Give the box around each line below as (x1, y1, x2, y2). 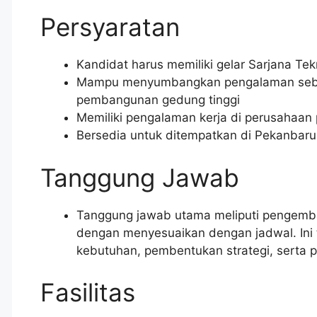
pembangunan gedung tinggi (76, 93, 240, 108)
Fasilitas (40, 277, 135, 308)
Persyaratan (40, 12, 180, 42)
